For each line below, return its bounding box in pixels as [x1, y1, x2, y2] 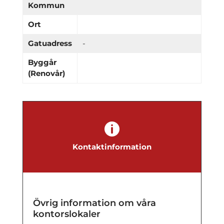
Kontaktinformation [72, 142, 151, 152]
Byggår [27, 57, 56, 67]
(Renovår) [27, 68, 65, 78]
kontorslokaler [32, 208, 100, 220]
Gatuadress [27, 38, 72, 48]
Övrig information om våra [32, 197, 156, 209]
